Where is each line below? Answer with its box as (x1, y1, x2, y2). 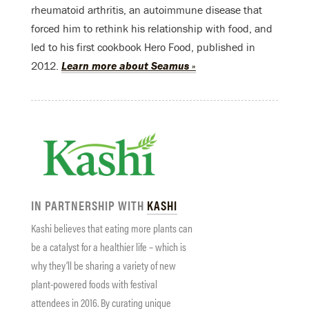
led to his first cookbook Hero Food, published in (31, 40, 255, 54)
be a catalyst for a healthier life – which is (31, 238, 186, 255)
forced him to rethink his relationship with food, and (31, 21, 272, 36)
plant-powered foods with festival (31, 275, 157, 292)
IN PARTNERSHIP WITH (31, 196, 147, 214)
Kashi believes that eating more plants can (31, 219, 192, 236)
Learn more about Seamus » (61, 59, 196, 73)
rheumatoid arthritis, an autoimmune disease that (31, 3, 262, 17)
